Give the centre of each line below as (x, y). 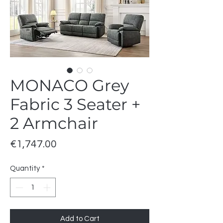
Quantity (25, 169)
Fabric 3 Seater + (75, 105)
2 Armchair (54, 123)
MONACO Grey (69, 86)
